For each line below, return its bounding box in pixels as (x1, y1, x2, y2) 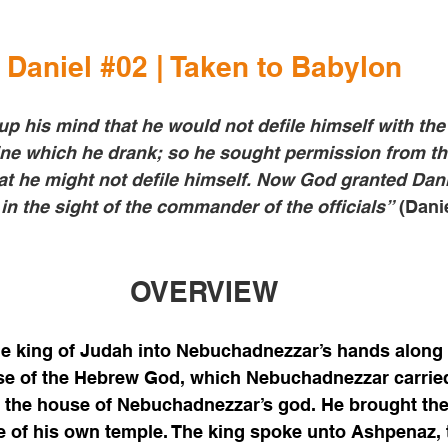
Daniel (6, 50, 100, 84)
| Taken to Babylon (147, 50, 402, 84)
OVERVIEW (130, 274, 278, 308)
